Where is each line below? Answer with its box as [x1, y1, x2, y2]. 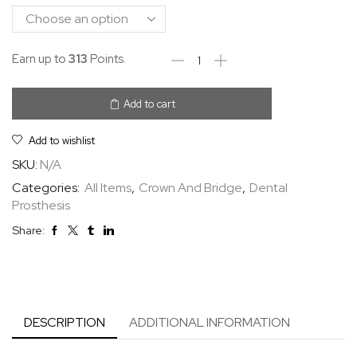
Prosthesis [12, 197, 70, 214]
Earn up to [12, 51, 69, 68]
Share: [12, 222, 45, 237]
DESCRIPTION [24, 314, 105, 331]
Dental [249, 179, 288, 196]
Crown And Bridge [139, 179, 242, 196]
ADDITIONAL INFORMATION [129, 314, 290, 331]
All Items [84, 179, 131, 196]
